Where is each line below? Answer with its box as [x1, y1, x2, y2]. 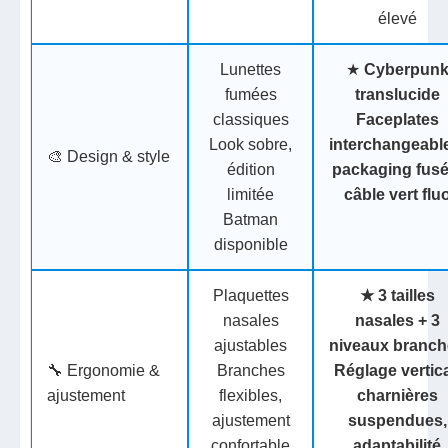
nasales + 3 [354, 312, 440, 330]
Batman [223, 211, 279, 229]
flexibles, [219, 387, 283, 405]
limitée [227, 186, 275, 204]
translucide [354, 86, 440, 104]
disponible [213, 236, 288, 254]
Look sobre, [209, 136, 293, 154]
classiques [212, 111, 289, 129]
